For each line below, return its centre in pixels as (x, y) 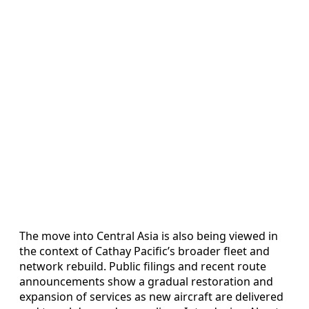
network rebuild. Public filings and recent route (143, 267)
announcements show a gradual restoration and (146, 282)
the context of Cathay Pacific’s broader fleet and (144, 251)
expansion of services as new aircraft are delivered (151, 297)
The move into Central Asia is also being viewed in (149, 236)
